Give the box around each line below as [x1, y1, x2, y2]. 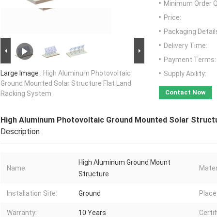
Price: [164, 14, 181, 22]
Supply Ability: [164, 70, 206, 78]
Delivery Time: [164, 42, 207, 50]
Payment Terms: [164, 56, 216, 64]
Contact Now [165, 89, 206, 96]
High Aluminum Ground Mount [78, 158, 170, 167]
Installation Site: [7, 189, 57, 198]
